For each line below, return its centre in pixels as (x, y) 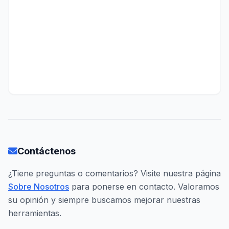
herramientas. (35, 213)
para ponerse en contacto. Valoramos (144, 187)
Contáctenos (47, 151)
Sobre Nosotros (39, 187)
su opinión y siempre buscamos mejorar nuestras (104, 200)
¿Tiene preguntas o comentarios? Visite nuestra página (114, 173)
